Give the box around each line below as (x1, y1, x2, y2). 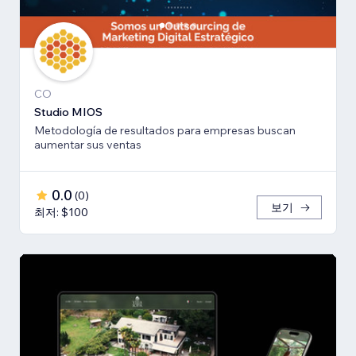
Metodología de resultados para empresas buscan (34, 122, 296, 137)
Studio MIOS (34, 104, 103, 119)
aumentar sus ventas (34, 137, 141, 152)
